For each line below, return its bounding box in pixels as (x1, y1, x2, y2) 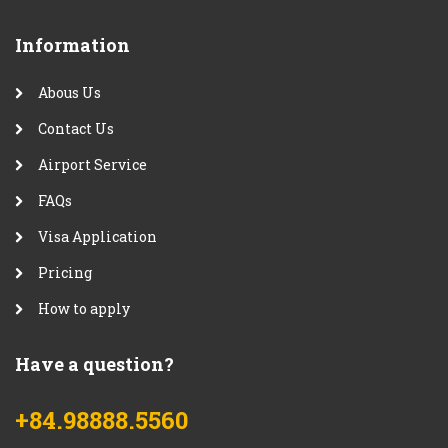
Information (15, 32, 130, 57)
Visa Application (38, 226, 157, 246)
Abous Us (38, 82, 101, 102)
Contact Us (38, 118, 114, 138)
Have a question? (15, 351, 174, 376)
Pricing (38, 262, 92, 282)
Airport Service (38, 154, 147, 174)
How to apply (38, 298, 130, 318)
